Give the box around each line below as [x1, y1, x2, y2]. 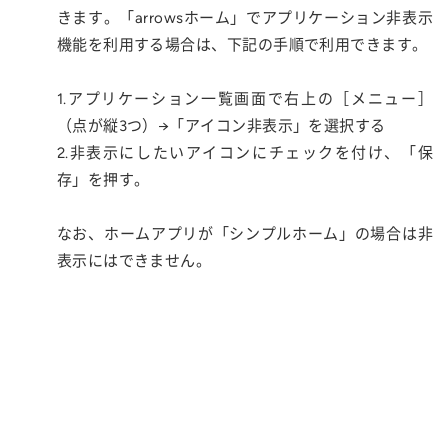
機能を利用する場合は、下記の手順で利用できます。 [56, 36, 428, 54]
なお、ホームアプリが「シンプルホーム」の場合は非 [56, 225, 433, 243]
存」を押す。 [56, 171, 150, 189]
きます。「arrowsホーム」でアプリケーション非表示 [56, 9, 433, 27]
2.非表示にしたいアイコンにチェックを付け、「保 [56, 144, 433, 162]
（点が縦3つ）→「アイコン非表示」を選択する [56, 117, 386, 135]
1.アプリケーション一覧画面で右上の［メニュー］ [56, 90, 433, 108]
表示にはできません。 [56, 252, 212, 270]
